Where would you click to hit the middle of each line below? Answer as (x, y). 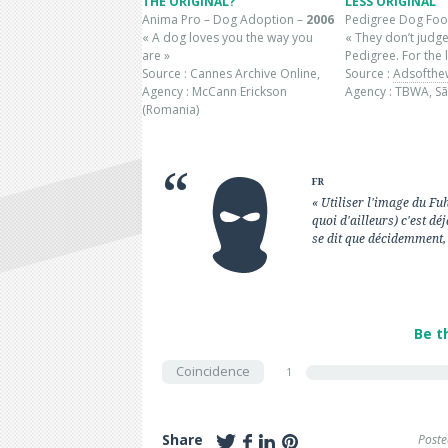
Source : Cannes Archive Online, (231, 74)
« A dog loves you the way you (227, 38)
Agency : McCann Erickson (214, 92)
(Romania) (170, 110)
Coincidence (213, 371)
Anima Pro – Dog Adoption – (224, 20)
